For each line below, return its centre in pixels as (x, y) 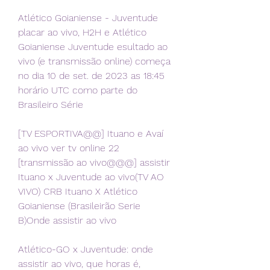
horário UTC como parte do (78, 90)
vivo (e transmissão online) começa (94, 61)
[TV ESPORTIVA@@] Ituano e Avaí (91, 134)
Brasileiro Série (51, 105)
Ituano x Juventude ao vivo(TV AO (91, 177)
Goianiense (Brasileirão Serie (79, 206)
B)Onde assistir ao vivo (67, 221)
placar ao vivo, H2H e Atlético (82, 33)
